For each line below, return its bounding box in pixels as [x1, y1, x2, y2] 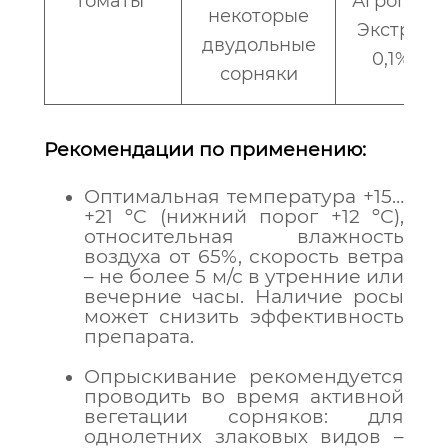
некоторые [208, 5, 309, 27]
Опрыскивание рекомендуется [84, 365, 404, 388]
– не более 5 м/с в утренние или [84, 265, 404, 288]
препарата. [84, 325, 194, 348]
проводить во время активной [84, 385, 404, 408]
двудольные [201, 34, 316, 56]
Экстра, [356, 19, 426, 41]
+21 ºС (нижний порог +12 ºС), [84, 205, 404, 228]
